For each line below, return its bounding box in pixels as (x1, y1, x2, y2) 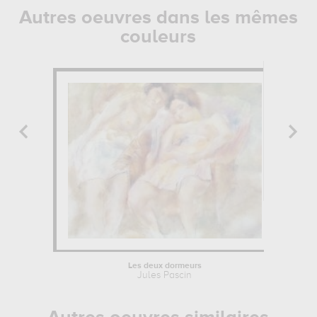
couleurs (120, 28, 197, 47)
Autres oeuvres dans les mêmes (18, 8, 298, 28)
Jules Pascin (137, 270, 192, 280)
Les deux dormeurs (127, 262, 202, 270)
